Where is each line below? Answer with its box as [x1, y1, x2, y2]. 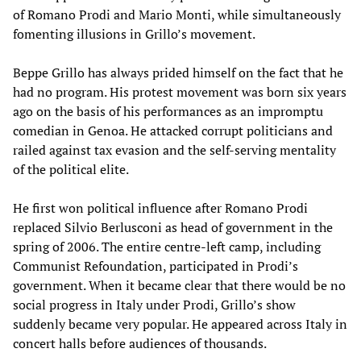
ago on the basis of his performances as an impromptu [13, 102, 323, 120]
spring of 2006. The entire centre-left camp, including [13, 237, 321, 255]
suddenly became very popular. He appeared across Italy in [13, 314, 347, 333]
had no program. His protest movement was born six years [13, 82, 346, 101]
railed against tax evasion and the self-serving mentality [13, 140, 336, 159]
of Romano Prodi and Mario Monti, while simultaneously [13, 5, 341, 23]
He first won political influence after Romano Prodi [13, 198, 308, 217]
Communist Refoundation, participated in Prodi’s [13, 256, 298, 275]
